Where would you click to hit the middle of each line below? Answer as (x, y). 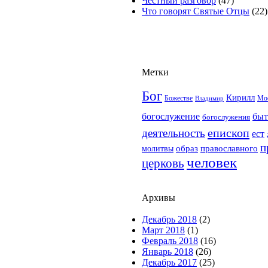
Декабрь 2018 (169, 219)
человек (212, 162)
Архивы (159, 198)
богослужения (226, 117)
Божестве (179, 98)
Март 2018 (163, 230)
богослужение (171, 116)
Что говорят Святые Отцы (196, 11)
